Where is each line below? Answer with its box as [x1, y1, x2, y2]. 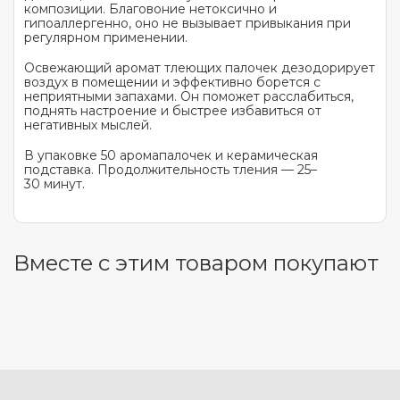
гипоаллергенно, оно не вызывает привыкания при [24, 15, 351, 31]
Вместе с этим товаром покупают [13, 250, 379, 276]
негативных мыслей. [24, 117, 152, 133]
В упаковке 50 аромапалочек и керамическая [24, 147, 318, 163]
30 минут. [24, 176, 85, 192]
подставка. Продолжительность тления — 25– [24, 162, 317, 178]
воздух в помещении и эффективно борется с [24, 74, 321, 90]
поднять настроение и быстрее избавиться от [24, 103, 321, 119]
